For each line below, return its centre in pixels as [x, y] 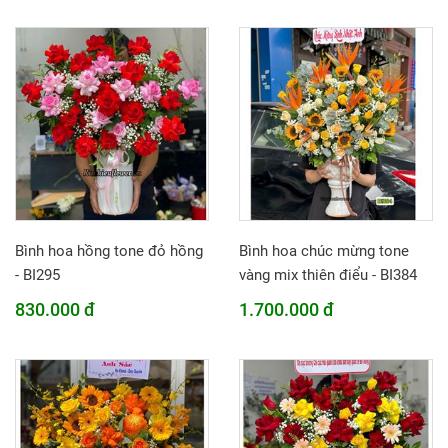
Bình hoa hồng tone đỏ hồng [109, 251]
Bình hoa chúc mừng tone [324, 251]
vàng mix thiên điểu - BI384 [328, 275]
